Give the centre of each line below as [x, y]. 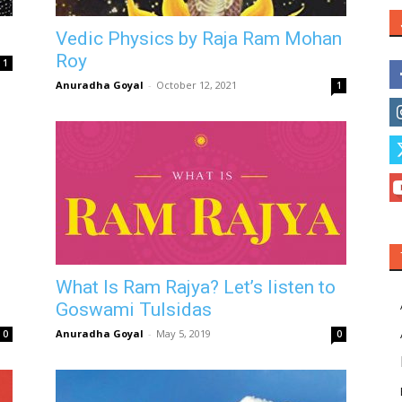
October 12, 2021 [197, 85]
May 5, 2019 [184, 333]
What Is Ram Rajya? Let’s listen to [196, 287]
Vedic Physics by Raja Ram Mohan [199, 39]
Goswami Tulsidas [134, 310]
